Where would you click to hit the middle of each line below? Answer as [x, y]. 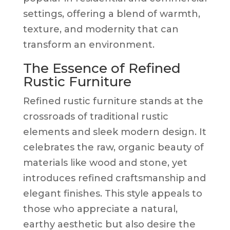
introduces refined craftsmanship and [114, 178]
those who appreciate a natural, [100, 209]
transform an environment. [89, 44]
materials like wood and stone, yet [105, 162]
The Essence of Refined [102, 68]
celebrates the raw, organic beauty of [113, 147]
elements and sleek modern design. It [114, 132]
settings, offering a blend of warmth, [111, 14]
